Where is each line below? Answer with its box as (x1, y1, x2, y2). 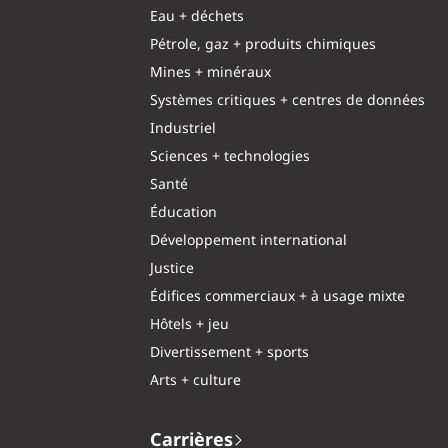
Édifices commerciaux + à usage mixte (149, 285, 405, 308)
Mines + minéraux (149, 61, 271, 84)
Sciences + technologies (149, 145, 310, 168)
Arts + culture (149, 369, 241, 392)
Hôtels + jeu (149, 313, 229, 336)
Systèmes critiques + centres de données (149, 89, 425, 112)
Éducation (149, 201, 217, 224)
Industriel (149, 117, 216, 140)
